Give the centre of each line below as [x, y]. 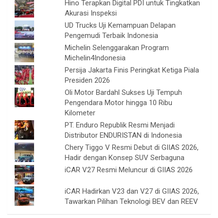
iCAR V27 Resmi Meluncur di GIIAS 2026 [129, 170]
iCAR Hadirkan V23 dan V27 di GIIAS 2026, [132, 191]
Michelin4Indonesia [95, 58]
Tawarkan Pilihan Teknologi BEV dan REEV [132, 202]
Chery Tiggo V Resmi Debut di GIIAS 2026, [132, 148]
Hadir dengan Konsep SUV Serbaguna [125, 158]
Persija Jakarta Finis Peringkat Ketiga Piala [132, 70]
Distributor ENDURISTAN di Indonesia [124, 136]
